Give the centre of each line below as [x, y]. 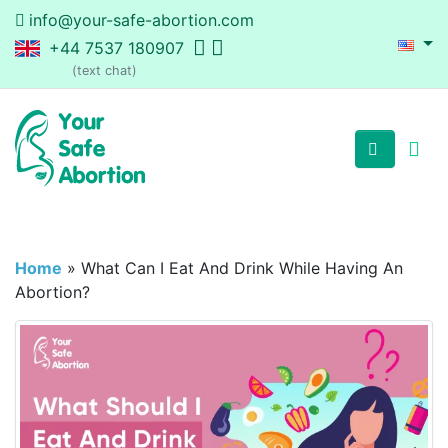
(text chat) [104, 70]
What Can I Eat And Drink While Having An [242, 268]
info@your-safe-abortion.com [141, 20]
